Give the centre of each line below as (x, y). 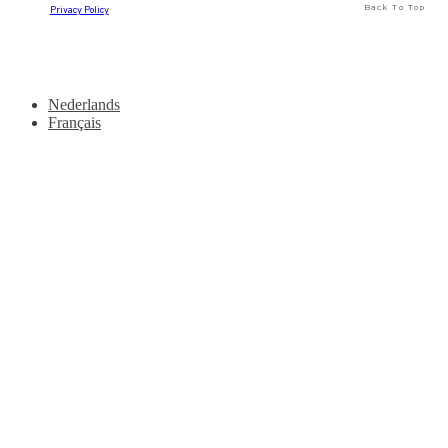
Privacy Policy (79, 11)
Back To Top (394, 7)
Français (74, 122)
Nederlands (84, 104)
